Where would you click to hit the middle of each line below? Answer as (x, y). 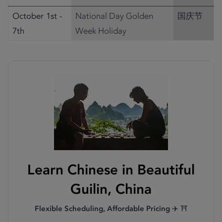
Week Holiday (101, 31)
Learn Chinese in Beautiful (111, 170)
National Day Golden (114, 16)
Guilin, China (111, 189)
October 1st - (37, 16)
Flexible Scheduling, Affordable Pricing (102, 209)
